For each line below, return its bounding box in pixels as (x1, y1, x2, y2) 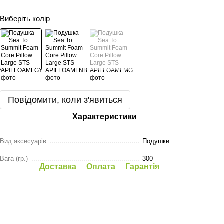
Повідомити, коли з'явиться (8, 95, 122, 105)
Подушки (142, 137, 169, 145)
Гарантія (125, 162, 159, 171)
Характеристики (72, 112, 137, 121)
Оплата (86, 162, 115, 171)
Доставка (39, 162, 76, 171)
